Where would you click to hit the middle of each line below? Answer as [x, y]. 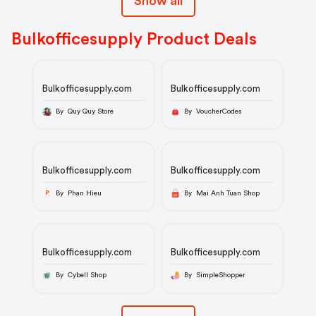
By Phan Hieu [84, 193]
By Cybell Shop [87, 275]
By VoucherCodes [218, 111]
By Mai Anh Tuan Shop [227, 193]
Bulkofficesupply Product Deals [134, 39]
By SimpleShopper [220, 275]
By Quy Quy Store [90, 111]
